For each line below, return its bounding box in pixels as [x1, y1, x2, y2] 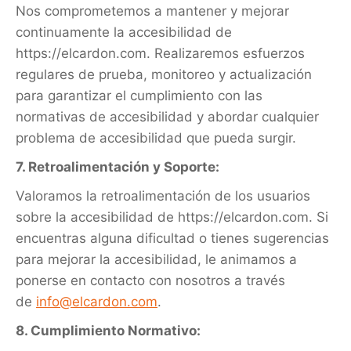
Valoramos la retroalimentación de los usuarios [16, 188, 310, 204]
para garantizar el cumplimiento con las [16, 88, 262, 103]
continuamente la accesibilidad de [16, 24, 232, 40]
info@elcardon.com [36, 294, 157, 309]
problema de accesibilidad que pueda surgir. [16, 130, 296, 146]
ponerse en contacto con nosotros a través [16, 273, 285, 288]
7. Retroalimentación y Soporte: [16, 159, 219, 175]
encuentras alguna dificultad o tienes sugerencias [16, 230, 329, 246]
